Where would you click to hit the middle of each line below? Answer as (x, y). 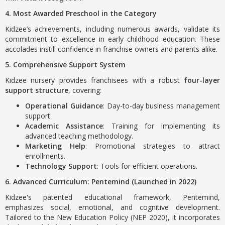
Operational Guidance (64, 106)
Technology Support (61, 166)
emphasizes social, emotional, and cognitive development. (113, 207)
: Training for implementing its (161, 126)
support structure (37, 90)
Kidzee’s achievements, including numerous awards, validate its (113, 29)
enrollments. (45, 156)
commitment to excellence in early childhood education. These (113, 39)
